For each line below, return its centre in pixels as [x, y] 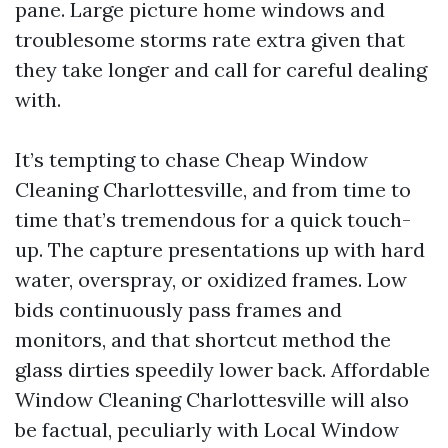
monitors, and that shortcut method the [203, 339]
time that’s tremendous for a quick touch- [213, 219]
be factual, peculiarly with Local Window [207, 429]
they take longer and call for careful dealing [221, 69]
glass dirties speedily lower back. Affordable [222, 369]
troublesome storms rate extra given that [210, 39]
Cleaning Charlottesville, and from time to [213, 189]
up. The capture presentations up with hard [220, 249]
